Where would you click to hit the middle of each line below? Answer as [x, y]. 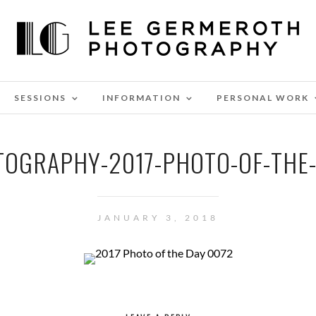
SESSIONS [40, 98]
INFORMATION [141, 98]
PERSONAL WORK [263, 98]
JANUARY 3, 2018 [158, 218]
